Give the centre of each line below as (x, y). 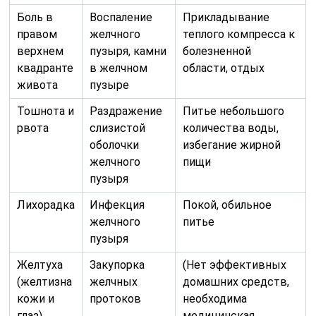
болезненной (217, 51)
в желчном (119, 68)
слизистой (118, 128)
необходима (215, 299)
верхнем (41, 51)
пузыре (110, 85)
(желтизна (45, 282)
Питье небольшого (234, 111)
